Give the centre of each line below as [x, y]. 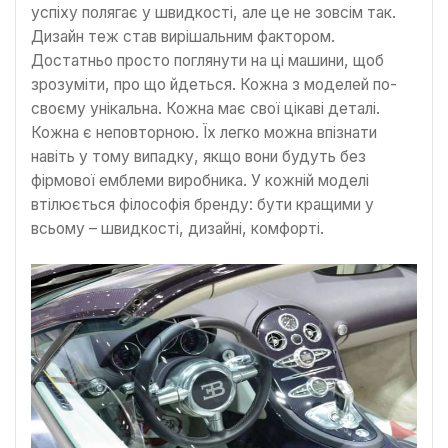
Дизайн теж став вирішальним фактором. [183, 36]
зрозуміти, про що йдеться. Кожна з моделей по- [214, 84]
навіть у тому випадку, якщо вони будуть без [198, 156]
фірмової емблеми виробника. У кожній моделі [200, 180]
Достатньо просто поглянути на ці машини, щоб [207, 60]
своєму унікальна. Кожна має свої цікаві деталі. [205, 108]
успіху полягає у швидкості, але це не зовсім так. [213, 12]
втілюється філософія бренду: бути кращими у [202, 204]
